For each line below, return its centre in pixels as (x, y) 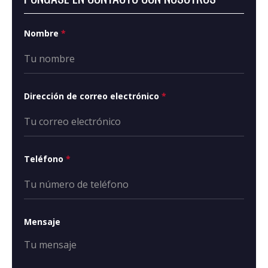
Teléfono (45, 159)
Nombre (42, 33)
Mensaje (42, 222)
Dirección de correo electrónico (93, 96)
